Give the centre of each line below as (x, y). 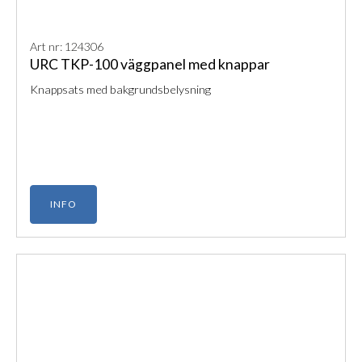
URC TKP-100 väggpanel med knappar (150, 65)
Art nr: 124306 (67, 47)
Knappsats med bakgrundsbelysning (120, 90)
